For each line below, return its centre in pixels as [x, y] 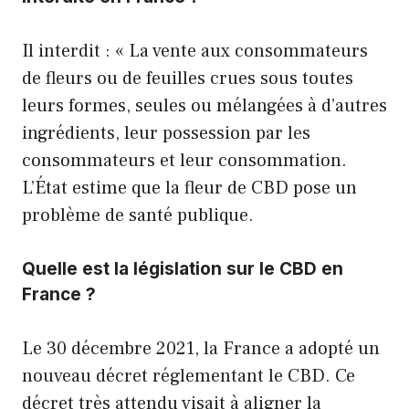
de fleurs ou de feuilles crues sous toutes [188, 78]
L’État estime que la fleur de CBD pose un [189, 188]
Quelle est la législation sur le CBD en [183, 268]
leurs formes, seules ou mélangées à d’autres [204, 105]
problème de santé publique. [138, 215]
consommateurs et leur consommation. [184, 160]
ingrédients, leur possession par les [166, 133]
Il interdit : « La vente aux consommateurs [195, 51]
